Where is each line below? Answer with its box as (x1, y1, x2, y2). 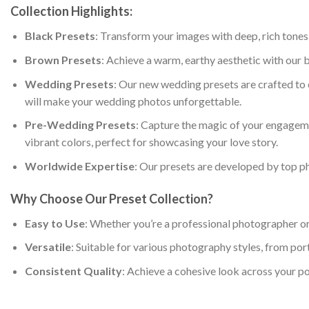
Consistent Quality (24, 263, 122, 277)
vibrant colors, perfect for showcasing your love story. (24, 135, 278, 149)
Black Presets (24, 29, 95, 43)
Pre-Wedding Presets (24, 118, 136, 132)
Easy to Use (24, 216, 85, 230)
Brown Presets (24, 52, 101, 66)
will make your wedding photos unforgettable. (24, 94, 241, 108)
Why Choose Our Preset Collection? (10, 190, 213, 206)
